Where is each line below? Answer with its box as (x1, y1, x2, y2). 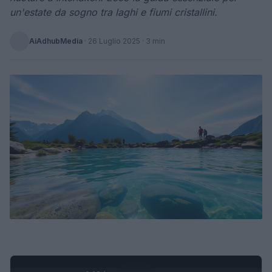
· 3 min (140, 36, 165, 46)
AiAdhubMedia (29, 36, 83, 46)
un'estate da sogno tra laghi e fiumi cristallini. (10, 6, 217, 18)
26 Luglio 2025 (88, 36, 140, 46)
